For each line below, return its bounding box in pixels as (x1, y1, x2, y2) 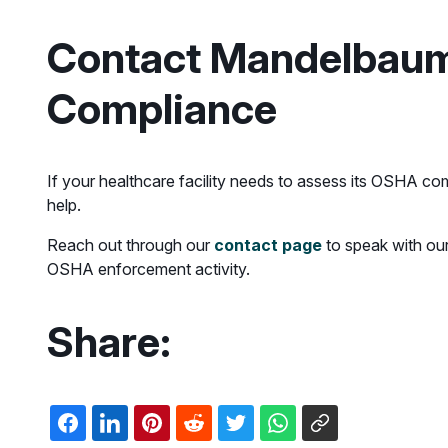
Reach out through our (47, 235, 214, 256)
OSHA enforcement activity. (47, 259, 250, 280)
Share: (47, 316, 171, 368)
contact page (214, 235, 322, 256)
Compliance (47, 83, 277, 135)
